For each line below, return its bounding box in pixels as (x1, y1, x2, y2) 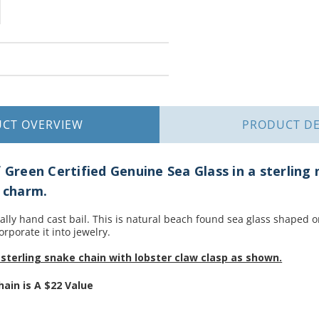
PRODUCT (242, 117, 305, 133)
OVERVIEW (21, 117, 84, 133)
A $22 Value (34, 278, 94, 293)
